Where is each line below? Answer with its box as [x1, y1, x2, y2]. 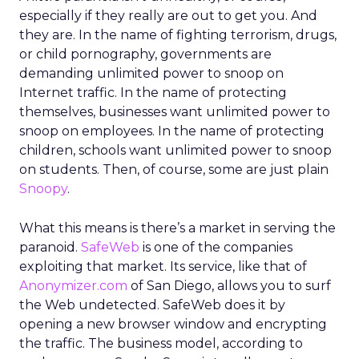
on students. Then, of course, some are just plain [19, 162, 329, 177]
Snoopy [19, 181, 67, 196]
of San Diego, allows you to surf [127, 278, 331, 293]
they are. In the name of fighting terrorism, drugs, [19, 27, 337, 42]
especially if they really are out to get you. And [19, 8, 317, 23]
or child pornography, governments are [19, 46, 272, 62]
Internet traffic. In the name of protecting [19, 85, 287, 100]
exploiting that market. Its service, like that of [19, 259, 307, 274]
